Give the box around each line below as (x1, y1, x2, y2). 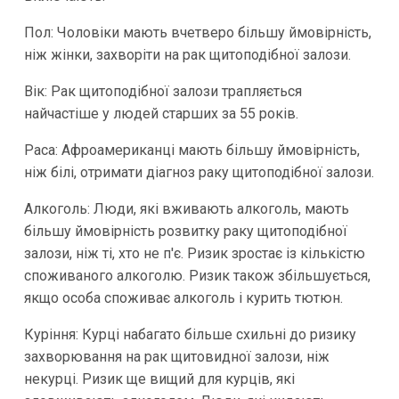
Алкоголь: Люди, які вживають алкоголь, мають (23, 200, 349, 218)
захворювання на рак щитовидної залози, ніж (23, 348, 330, 366)
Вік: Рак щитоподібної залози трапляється (23, 83, 302, 101)
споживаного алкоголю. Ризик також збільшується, (23, 267, 370, 285)
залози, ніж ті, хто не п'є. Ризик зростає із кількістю (23, 245, 365, 263)
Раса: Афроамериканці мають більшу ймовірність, (23, 142, 360, 159)
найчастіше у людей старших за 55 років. (23, 105, 298, 123)
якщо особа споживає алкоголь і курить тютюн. (23, 289, 343, 307)
